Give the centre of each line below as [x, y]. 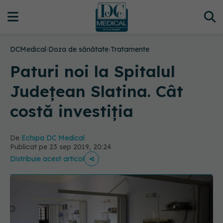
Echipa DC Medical [53, 138]
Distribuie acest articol [47, 159]
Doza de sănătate [78, 49]
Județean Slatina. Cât [97, 91]
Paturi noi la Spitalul [93, 71]
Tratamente [130, 49]
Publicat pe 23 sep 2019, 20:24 [60, 147]
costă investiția [72, 111]
